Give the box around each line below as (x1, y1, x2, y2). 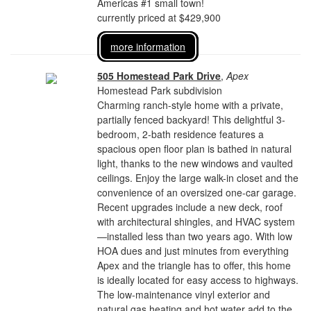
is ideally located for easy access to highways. (97, 273, 299, 287)
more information (110, 40, 186, 53)
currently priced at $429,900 (97, 10, 221, 24)
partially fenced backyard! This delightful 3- (97, 112, 286, 126)
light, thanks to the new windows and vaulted (97, 156, 294, 170)
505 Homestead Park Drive (97, 69, 221, 83)
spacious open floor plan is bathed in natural (97, 142, 292, 155)
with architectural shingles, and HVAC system (97, 215, 296, 228)
